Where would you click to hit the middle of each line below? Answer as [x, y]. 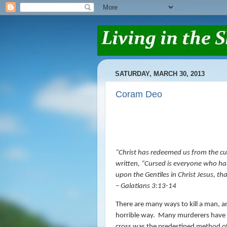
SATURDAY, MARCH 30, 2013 [160, 74]
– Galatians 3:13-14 [146, 186]
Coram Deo [139, 94]
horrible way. [135, 215]
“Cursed [154, 164]
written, [128, 164]
